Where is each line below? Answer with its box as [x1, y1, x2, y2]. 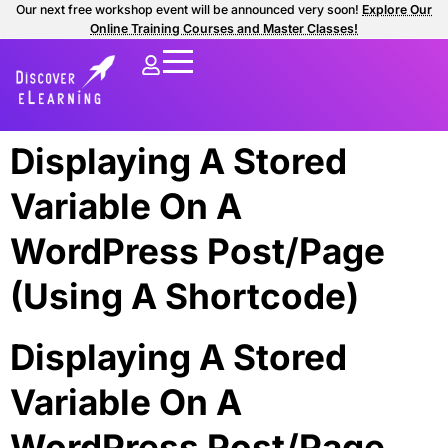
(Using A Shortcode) [10, 275, 359, 318]
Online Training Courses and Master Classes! [90, 21, 358, 36]
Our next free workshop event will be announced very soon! [16, 2, 362, 17]
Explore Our [362, 2, 432, 17]
